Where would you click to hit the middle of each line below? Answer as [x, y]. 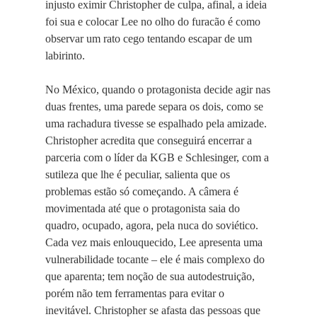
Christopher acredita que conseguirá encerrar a [149, 140]
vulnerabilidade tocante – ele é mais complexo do [155, 259]
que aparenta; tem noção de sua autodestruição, [150, 276]
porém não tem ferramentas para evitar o [135, 293]
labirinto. [65, 56]
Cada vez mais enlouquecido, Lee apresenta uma [154, 242]
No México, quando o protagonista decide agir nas [158, 90]
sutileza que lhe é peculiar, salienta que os [138, 174]
